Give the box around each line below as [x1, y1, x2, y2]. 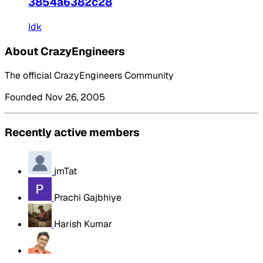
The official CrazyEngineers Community [5, 69, 174, 82]
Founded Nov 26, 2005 [5, 91, 105, 104]
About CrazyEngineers [5, 43, 125, 59]
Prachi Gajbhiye [54, 191, 122, 204]
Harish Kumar [54, 217, 112, 230]
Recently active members [5, 125, 140, 140]
